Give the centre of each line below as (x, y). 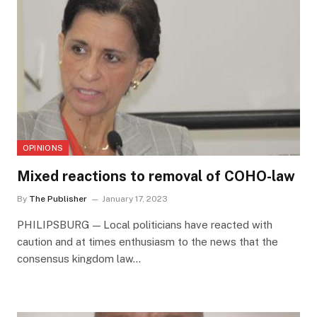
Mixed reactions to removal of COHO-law (156, 176)
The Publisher (58, 198)
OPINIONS (43, 148)
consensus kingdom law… (79, 258)
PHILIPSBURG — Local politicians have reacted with (144, 224)
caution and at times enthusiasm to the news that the (147, 241)
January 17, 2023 (134, 198)
